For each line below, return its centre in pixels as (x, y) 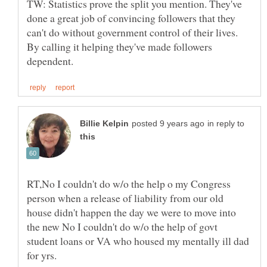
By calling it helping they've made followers (119, 47)
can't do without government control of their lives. (132, 32)
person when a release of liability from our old (125, 198)
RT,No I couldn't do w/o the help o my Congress (129, 184)
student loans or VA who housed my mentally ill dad (138, 241)
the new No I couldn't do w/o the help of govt (122, 227)
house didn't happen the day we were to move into (131, 212)
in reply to (226, 124)
